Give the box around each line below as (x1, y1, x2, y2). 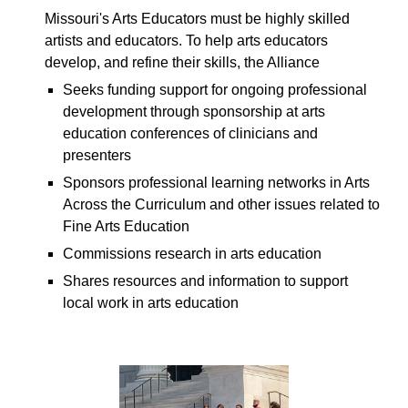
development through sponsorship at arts (63, 104, 326, 120)
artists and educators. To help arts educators (45, 33, 329, 49)
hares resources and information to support (73, 273, 349, 290)
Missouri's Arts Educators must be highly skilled (45, 11, 351, 27)
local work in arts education (63, 295, 243, 311)
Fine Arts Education (63, 219, 190, 235)
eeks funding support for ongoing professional (73, 82, 368, 98)
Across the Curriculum (63, 197, 207, 213)
